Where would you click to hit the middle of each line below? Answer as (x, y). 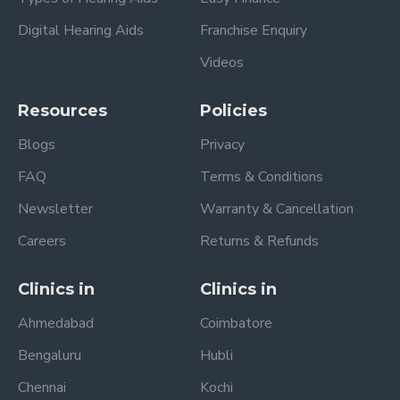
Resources (62, 111)
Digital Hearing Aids (81, 30)
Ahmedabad (56, 323)
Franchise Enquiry (254, 30)
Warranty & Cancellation (277, 209)
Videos (222, 62)
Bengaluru (50, 355)
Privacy (222, 145)
